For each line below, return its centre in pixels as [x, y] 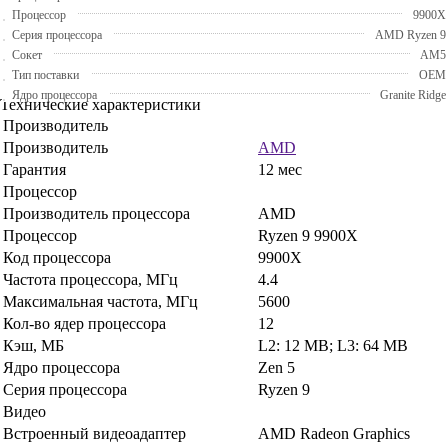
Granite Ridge [413, 94]
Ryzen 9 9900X [308, 235]
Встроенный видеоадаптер [94, 433]
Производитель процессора [96, 213]
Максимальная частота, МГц [100, 301]
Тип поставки [45, 74]
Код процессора [57, 257]
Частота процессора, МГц [90, 279]
